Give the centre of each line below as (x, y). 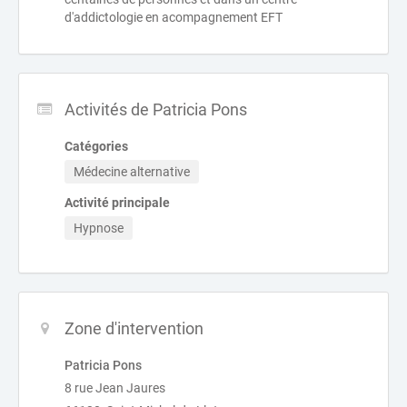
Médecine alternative (132, 172)
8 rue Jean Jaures (115, 388)
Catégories (96, 146)
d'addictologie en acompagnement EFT (174, 17)
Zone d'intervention (134, 328)
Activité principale (117, 203)
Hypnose (99, 228)
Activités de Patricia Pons (156, 109)
